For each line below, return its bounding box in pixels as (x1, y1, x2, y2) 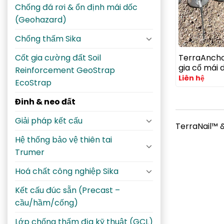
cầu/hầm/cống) (15, 196, 78, 208)
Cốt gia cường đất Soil (15, 51, 101, 63)
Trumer (15, 146, 44, 158)
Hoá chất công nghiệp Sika (15, 165, 118, 177)
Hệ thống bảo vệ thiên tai (15, 133, 112, 145)
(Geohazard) (15, 13, 66, 25)
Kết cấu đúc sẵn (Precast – (15, 184, 120, 196)
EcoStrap (15, 76, 51, 88)
